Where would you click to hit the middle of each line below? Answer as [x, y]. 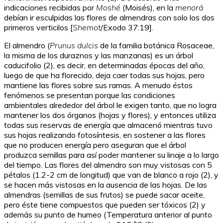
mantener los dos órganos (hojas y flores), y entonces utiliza [110, 115]
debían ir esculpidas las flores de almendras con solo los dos [109, 18]
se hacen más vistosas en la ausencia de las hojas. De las [106, 185]
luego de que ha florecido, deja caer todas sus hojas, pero [104, 75]
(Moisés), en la [149, 8]
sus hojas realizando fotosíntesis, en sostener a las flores [105, 135]
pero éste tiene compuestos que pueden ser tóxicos [96, 205]
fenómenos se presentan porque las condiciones [90, 95]
